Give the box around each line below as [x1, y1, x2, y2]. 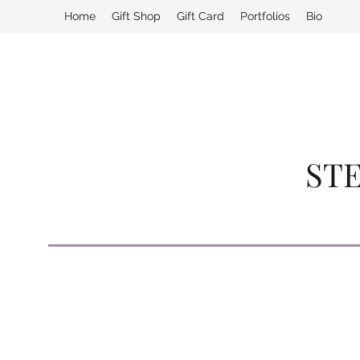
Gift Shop [112, 10, 161, 22]
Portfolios [240, 10, 290, 22]
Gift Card [177, 10, 224, 22]
